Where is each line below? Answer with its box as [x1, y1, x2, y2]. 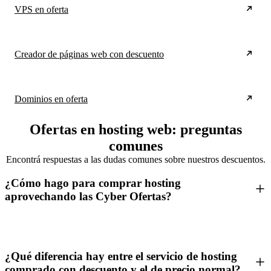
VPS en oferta [15, 4, 68, 15]
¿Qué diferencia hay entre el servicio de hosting [5, 250, 237, 263]
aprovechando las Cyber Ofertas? [5, 189, 172, 203]
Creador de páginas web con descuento [15, 49, 164, 60]
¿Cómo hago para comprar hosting [5, 176, 181, 189]
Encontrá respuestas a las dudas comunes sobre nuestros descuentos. [5, 154, 266, 165]
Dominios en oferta [15, 94, 88, 105]
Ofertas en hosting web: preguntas [29, 122, 242, 138]
